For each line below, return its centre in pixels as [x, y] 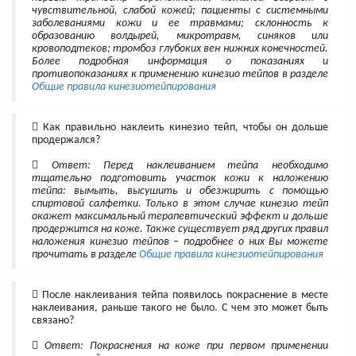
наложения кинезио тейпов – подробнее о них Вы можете [180, 242]
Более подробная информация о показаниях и [180, 62]
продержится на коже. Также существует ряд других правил [180, 230]
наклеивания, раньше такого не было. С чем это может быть [180, 308]
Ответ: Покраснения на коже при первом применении [183, 346]
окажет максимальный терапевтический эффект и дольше [180, 217]
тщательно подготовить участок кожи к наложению [180, 179]
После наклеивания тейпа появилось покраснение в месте [183, 296]
